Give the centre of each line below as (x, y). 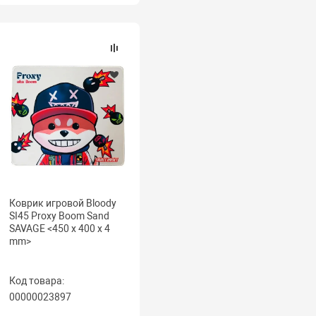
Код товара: (37, 281)
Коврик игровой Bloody (63, 203)
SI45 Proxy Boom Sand (60, 216)
